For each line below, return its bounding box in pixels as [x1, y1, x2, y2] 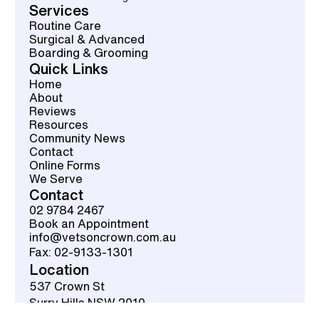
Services [29, 2, 90, 18]
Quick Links [29, 61, 109, 76]
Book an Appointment [29, 217, 150, 229]
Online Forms [29, 159, 101, 171]
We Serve [29, 172, 83, 184]
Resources [29, 118, 89, 130]
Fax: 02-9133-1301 [29, 246, 134, 258]
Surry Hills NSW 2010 [29, 296, 146, 308]
